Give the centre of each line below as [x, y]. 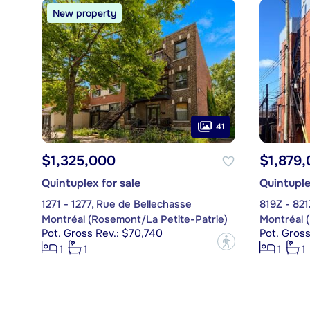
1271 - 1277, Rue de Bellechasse [116, 204]
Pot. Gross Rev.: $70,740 [102, 234]
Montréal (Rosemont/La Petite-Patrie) [134, 220]
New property [84, 13]
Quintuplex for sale [91, 183]
